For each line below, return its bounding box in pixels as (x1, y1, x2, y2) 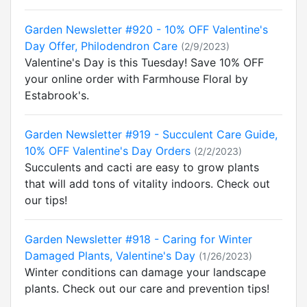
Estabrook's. (25, 88, 89, 102)
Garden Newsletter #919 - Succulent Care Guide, (25, 127, 278, 141)
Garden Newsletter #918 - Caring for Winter (25, 232, 252, 246)
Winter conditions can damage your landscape (25, 265, 266, 279)
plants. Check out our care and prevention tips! (25, 282, 269, 295)
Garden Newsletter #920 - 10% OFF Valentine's (25, 23, 268, 36)
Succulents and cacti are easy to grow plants (25, 160, 259, 174)
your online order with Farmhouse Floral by (25, 72, 248, 86)
